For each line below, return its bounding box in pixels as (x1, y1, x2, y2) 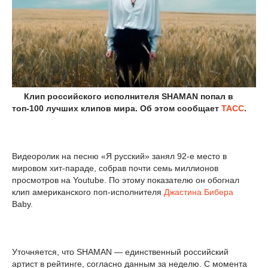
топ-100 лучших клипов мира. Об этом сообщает (12, 103, 221, 113)
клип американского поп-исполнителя (12, 187, 164, 197)
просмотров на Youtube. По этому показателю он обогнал (12, 175, 239, 185)
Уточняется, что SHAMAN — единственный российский (12, 246, 229, 257)
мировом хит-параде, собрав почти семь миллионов (12, 163, 218, 173)
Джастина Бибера (164, 187, 233, 197)
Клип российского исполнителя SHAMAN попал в (12, 91, 233, 101)
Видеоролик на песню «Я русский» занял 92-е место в (12, 151, 227, 161)
